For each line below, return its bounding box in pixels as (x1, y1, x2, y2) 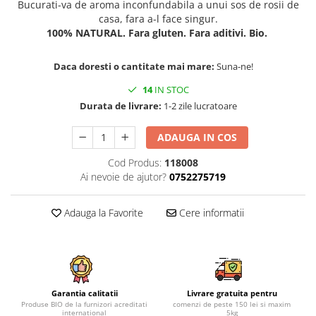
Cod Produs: (107, 156, 162, 170)
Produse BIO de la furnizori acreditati (21, 299, 147, 310)
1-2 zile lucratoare (161, 99, 237, 113)
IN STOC (152, 83, 189, 97)
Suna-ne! (217, 60, 255, 73)
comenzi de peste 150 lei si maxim (173, 299, 291, 310)
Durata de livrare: (79, 99, 162, 113)
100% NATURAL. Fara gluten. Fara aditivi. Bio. (46, 26, 270, 40)
